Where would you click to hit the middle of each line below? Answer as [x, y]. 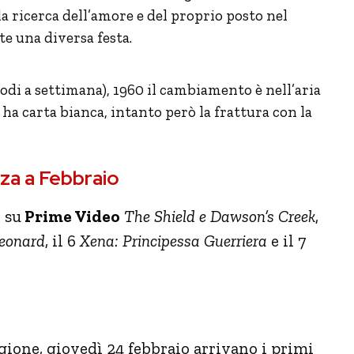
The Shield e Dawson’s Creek [218, 216]
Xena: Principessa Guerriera [173, 240]
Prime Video [71, 216]
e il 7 [286, 240]
